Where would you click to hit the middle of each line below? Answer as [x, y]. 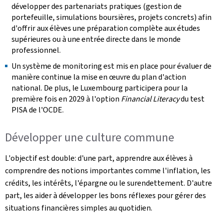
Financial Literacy [150, 99]
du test [192, 99]
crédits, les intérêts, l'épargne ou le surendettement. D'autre [109, 183]
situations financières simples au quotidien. [79, 208]
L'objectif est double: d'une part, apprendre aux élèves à [99, 158]
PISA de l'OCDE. [38, 110]
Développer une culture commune [90, 137]
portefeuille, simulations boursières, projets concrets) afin [111, 17]
